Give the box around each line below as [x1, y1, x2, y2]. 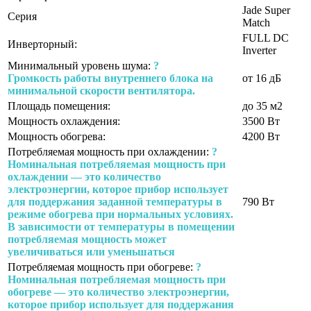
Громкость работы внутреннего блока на [8, 72, 213, 84]
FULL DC [242, 31, 289, 44]
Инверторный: [8, 37, 77, 50]
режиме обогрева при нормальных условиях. [8, 208, 233, 220]
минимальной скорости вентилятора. [8, 84, 195, 96]
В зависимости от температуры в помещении [8, 220, 235, 233]
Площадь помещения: [8, 99, 110, 112]
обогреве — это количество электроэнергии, [8, 285, 229, 298]
